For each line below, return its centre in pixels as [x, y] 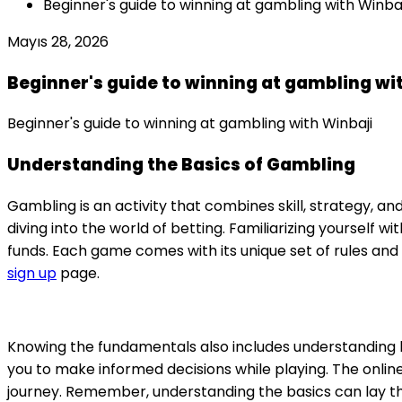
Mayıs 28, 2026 [58, 41]
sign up [32, 273]
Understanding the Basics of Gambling [181, 164]
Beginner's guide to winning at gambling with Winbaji [190, 124]
